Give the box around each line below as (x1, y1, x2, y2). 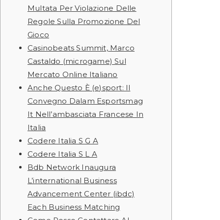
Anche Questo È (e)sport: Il (27, 83, 131, 92)
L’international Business (27, 176, 117, 185)
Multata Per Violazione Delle (27, 3, 137, 13)
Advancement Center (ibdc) (27, 189, 135, 198)
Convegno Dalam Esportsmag (27, 96, 143, 106)
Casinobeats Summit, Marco (27, 43, 135, 53)
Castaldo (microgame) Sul (27, 56, 126, 66)
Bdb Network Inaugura (27, 163, 116, 172)
